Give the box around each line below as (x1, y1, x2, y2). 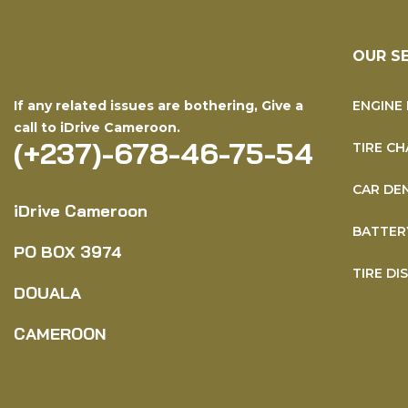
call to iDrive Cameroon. (14, 119, 180, 136)
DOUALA (14, 282, 81, 303)
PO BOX (14, 241, 80, 262)
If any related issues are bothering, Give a (14, 97, 303, 114)
